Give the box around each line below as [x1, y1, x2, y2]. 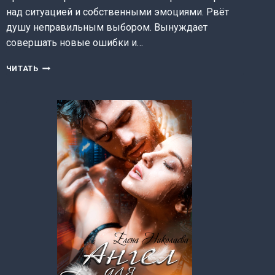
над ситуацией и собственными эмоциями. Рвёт [6, 6, 229, 18]
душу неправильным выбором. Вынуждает [6, 21, 207, 34]
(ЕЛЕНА [38, 98, 69, 108]
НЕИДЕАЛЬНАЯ [38, 74, 102, 83]
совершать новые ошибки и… [6, 37, 143, 49]
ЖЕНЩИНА [38, 86, 83, 96]
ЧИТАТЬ [6, 64, 39, 74]
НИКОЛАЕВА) [38, 110, 93, 120]
